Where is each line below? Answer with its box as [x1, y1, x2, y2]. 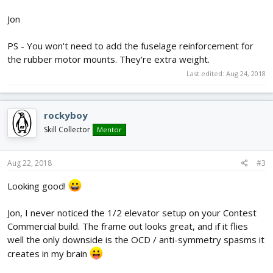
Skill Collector [44, 124, 90, 135]
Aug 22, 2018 [7, 157, 52, 168]
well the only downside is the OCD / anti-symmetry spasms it [7, 233, 264, 246]
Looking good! [7, 179, 68, 192]
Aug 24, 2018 [226, 69, 266, 79]
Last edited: [186, 69, 226, 79]
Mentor [97, 125, 122, 135]
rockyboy [44, 109, 88, 122]
